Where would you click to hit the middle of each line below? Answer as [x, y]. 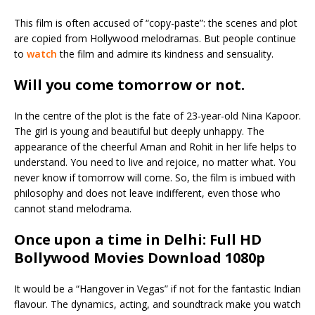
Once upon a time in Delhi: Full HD [138, 239]
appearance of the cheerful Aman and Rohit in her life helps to [155, 146]
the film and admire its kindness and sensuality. [165, 53]
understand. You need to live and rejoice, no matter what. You [155, 162]
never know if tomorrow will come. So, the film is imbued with [155, 177]
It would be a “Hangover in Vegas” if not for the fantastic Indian [157, 288]
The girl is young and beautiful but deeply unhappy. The [139, 131]
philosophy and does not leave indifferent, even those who [147, 193]
